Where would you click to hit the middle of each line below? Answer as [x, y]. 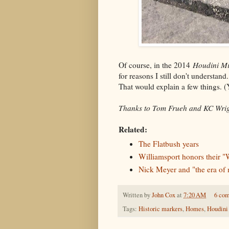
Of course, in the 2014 [156, 65]
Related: [133, 129]
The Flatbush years [168, 144]
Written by [137, 195]
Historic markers [161, 209]
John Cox [164, 195]
